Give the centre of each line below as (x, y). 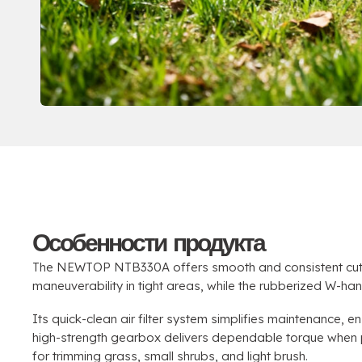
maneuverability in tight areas (116, 285)
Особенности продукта (148, 242)
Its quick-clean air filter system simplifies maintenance (187, 318)
